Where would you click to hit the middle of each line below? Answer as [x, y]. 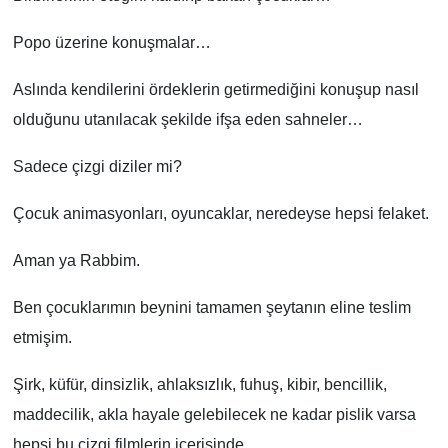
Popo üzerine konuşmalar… [111, 42]
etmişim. [42, 337]
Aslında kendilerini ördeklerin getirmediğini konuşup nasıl [215, 89]
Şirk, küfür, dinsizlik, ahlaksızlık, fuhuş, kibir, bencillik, [199, 384]
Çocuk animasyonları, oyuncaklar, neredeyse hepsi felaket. [220, 213]
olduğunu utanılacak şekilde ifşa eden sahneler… [187, 119]
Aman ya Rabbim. [76, 260]
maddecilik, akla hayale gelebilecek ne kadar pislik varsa [214, 414]
